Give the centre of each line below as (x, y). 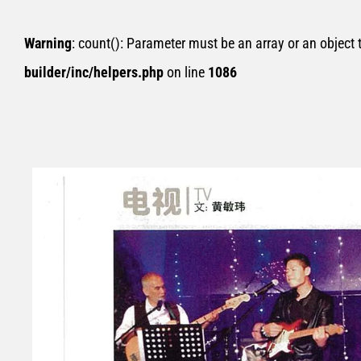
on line (186, 72)
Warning (48, 43)
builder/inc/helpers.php (94, 72)
